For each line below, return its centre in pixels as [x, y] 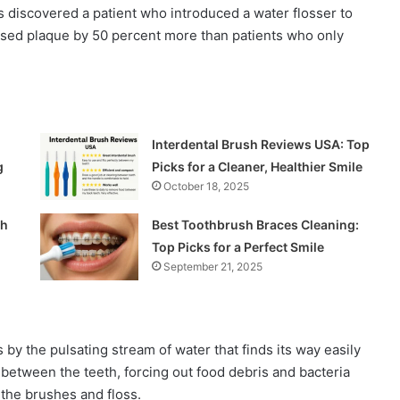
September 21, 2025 [213, 266]
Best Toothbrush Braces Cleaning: [256, 224]
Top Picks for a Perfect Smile [238, 246]
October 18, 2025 [207, 186]
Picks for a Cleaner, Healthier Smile [258, 166]
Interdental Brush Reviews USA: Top [261, 144]
